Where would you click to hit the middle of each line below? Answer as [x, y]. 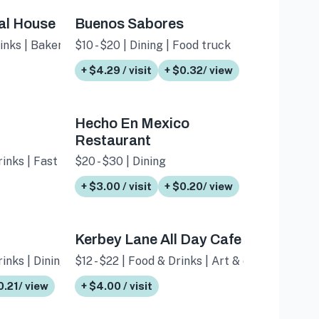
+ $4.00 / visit [117, 286]
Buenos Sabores [130, 24]
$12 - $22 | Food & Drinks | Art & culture [178, 261]
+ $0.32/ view [199, 70]
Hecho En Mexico [132, 123]
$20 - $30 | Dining [121, 162]
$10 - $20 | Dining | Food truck [153, 45]
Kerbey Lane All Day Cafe [158, 240]
